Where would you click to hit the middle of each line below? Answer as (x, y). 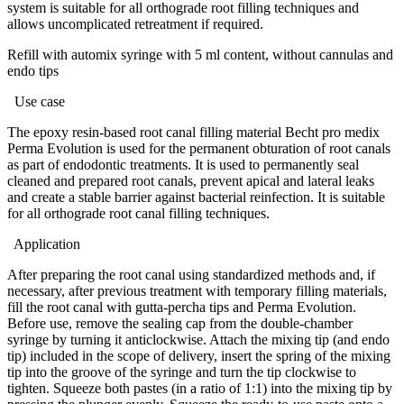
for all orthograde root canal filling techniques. (138, 214)
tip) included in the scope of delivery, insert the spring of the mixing (199, 356)
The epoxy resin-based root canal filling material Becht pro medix (193, 133)
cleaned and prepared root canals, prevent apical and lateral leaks (191, 181)
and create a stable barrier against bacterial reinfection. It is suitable (196, 197)
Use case (38, 102)
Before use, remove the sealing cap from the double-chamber (180, 324)
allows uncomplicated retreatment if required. (135, 24)
